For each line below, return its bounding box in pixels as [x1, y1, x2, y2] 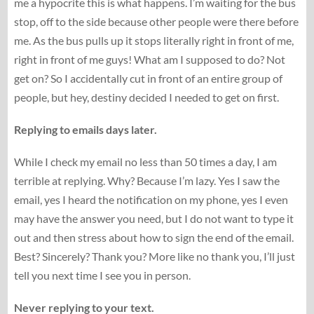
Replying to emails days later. [13, 122, 159, 136]
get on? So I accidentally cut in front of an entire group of [13, 71, 282, 85]
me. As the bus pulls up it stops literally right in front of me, [13, 33, 294, 47]
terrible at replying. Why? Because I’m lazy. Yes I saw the [13, 173, 280, 187]
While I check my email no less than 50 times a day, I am [13, 154, 277, 168]
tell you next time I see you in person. [13, 268, 193, 282]
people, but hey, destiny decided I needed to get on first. [13, 90, 281, 104]
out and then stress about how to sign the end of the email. [13, 230, 294, 244]
